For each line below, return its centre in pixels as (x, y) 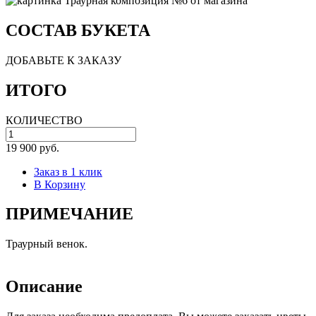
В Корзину (60, 184)
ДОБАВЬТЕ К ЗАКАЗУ (63, 60)
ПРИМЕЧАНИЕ (69, 214)
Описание (44, 287)
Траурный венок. (47, 244)
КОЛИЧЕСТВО (44, 120)
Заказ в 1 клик (68, 171)
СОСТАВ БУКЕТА (78, 30)
